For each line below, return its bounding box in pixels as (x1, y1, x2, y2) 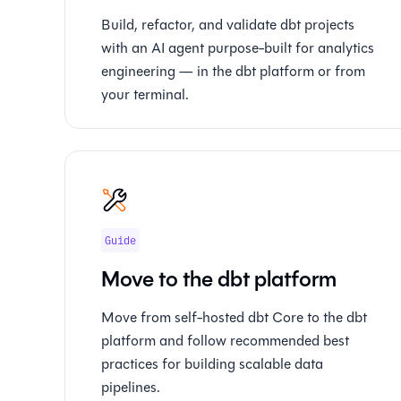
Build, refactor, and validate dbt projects (101, 14, 354, 35)
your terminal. (101, 84, 189, 105)
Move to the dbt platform (101, 263, 337, 295)
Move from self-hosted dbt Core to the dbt (101, 307, 367, 328)
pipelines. (101, 377, 160, 397)
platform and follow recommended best (101, 330, 349, 351)
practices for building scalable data (101, 354, 323, 374)
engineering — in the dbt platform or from (101, 61, 365, 81)
